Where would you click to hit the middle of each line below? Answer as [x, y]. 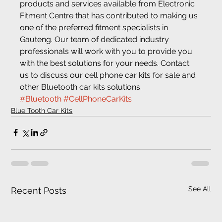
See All [199, 189]
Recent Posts [39, 190]
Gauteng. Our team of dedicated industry [96, 39]
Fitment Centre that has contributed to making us [110, 15]
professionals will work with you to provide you [107, 51]
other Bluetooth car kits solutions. [81, 87]
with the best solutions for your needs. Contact [106, 63]
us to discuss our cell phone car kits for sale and [109, 75]
